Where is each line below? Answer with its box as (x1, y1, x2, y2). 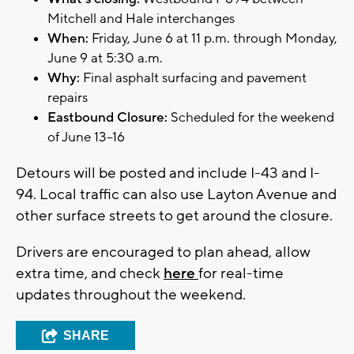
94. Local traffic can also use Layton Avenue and (16, 184, 337, 204)
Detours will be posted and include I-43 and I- (16, 163, 320, 183)
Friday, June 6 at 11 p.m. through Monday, (88, 29, 337, 47)
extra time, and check (16, 263, 164, 283)
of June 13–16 (47, 128, 125, 146)
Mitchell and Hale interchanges (47, 9, 235, 28)
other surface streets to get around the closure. (16, 205, 333, 225)
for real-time (198, 263, 284, 283)
